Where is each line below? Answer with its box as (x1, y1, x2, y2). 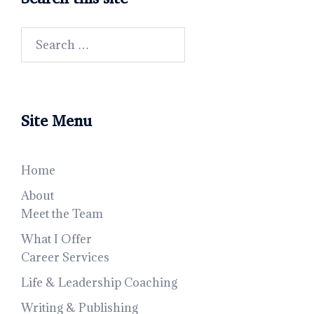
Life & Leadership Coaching (21, 275, 177, 290)
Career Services (21, 250, 109, 265)
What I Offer (21, 231, 92, 247)
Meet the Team (21, 206, 103, 221)
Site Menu (21, 108, 92, 133)
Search (20, 28, 60, 43)
